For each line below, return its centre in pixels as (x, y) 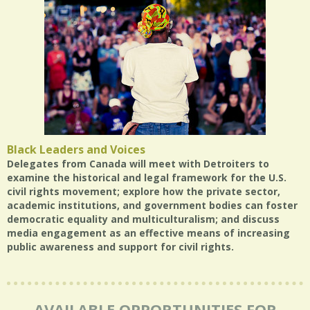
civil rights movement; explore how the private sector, (144, 191)
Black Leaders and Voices (76, 149)
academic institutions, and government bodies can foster (152, 205)
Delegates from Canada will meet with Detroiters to (138, 164)
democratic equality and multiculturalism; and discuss (143, 219)
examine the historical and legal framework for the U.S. (147, 177)
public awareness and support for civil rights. (120, 247)
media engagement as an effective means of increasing (148, 233)
